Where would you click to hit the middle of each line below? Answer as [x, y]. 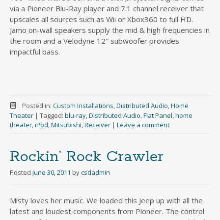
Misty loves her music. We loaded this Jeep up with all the [106, 200]
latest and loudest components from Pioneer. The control [107, 211]
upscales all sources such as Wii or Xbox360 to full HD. [101, 19]
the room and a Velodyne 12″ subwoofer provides [95, 41]
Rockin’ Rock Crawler [87, 157]
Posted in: [37, 105]
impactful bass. [35, 51]
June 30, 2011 [52, 172]
